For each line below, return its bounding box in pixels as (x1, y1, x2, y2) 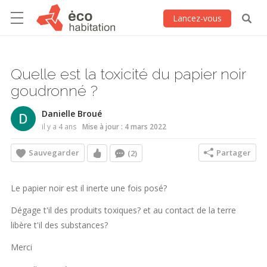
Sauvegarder (29, 147, 79, 159)
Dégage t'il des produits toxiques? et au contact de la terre (11, 204, 236, 216)
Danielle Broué (42, 107, 102, 119)
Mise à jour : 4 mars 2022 (80, 121, 166, 131)
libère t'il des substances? (11, 219, 108, 231)
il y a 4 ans (42, 121, 77, 131)
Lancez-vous (173, 13, 222, 24)
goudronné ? (11, 81, 98, 100)
